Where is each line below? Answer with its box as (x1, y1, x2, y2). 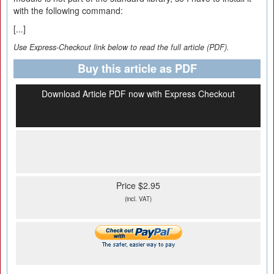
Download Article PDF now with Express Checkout (42, 87, 235, 100)
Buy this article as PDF (77, 61, 197, 76)
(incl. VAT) (125, 194, 152, 203)
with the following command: (13, 4, 123, 17)
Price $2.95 (116, 179, 160, 191)
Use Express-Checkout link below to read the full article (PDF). (13, 42, 229, 53)
